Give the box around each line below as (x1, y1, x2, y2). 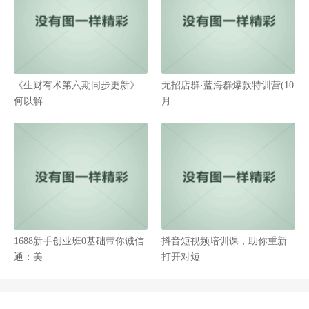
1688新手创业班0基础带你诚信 (14, 236, 144, 246)
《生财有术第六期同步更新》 (14, 80, 139, 90)
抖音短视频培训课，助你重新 (161, 236, 287, 246)
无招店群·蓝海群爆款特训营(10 (161, 80, 294, 90)
